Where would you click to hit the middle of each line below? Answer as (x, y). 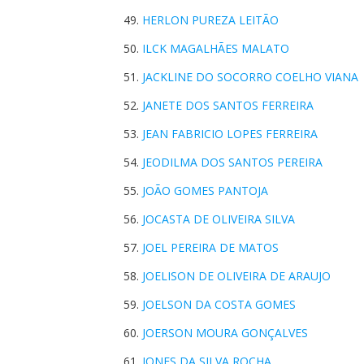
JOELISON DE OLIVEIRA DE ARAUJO (236, 276)
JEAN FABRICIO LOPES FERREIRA (230, 134)
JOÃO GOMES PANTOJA (205, 191)
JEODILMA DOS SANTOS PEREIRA (232, 162)
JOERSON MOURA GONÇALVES (225, 333)
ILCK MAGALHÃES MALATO (216, 48)
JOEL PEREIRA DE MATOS (210, 247)
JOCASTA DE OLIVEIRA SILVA (219, 219)
